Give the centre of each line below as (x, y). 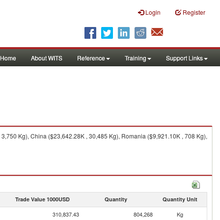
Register (194, 12)
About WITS (47, 58)
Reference (91, 58)
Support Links (184, 58)
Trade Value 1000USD (42, 199)
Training (136, 58)
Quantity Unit (180, 199)
